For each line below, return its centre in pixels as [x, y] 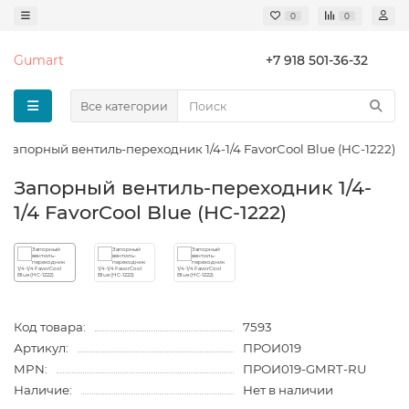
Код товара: [50, 327]
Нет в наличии [288, 390]
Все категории [124, 106]
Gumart [39, 60]
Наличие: [43, 390]
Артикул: [41, 348]
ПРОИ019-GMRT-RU [304, 369]
